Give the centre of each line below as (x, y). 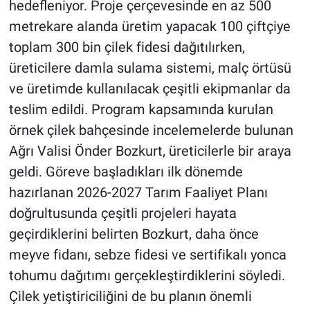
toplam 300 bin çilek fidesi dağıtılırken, (127, 47)
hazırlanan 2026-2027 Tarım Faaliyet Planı (138, 193)
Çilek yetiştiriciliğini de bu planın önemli (130, 297)
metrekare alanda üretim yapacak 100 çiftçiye (149, 27)
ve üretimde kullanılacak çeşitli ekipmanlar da (149, 89)
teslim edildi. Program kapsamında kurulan (141, 110)
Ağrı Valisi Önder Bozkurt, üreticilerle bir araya (150, 151)
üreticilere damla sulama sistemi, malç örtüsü (150, 68)
